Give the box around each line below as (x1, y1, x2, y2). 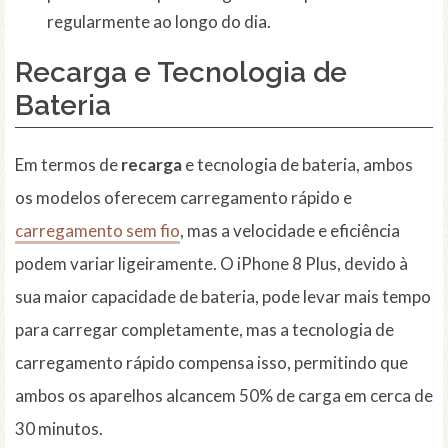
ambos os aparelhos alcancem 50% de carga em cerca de (15, 385, 433, 407)
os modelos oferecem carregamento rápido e (15, 187, 352, 209)
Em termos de (15, 154, 121, 176)
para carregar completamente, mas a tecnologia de (15, 319, 394, 341)
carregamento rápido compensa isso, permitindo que (15, 352, 408, 374)
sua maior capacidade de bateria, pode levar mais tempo (15, 286, 431, 308)
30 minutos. (15, 418, 103, 440)
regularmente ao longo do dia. (47, 11, 271, 33)
